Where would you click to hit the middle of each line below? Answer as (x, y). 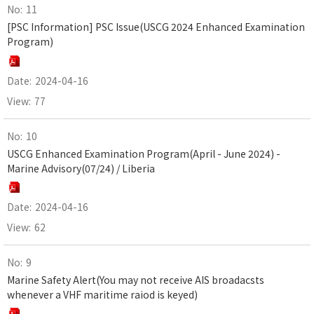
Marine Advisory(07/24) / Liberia (81, 168)
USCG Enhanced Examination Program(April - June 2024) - (144, 153)
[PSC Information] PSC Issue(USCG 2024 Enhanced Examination (156, 27)
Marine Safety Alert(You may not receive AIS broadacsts (136, 279)
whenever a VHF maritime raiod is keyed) (102, 294)
